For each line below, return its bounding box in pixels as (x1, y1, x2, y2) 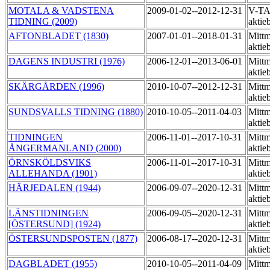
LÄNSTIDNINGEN (8, 208, 89, 219)
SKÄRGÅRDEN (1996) (8, 81, 104, 92)
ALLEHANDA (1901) (8, 168, 97, 179)
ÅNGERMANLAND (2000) (8, 143, 121, 154)
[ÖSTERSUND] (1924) (8, 219, 101, 230)
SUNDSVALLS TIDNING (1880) (8, 107, 143, 118)
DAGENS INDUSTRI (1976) (8, 56, 125, 67)
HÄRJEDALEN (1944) (8, 183, 101, 193)
